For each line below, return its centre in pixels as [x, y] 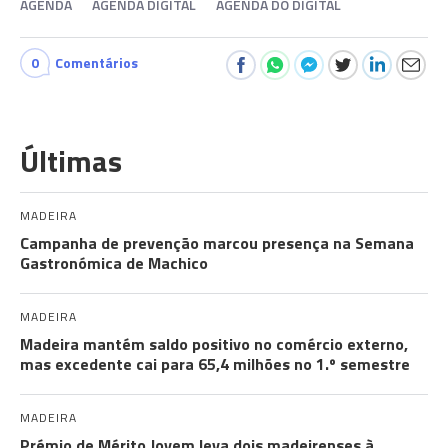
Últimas [71, 161]
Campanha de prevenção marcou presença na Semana [217, 243]
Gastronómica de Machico [114, 263]
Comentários [96, 62]
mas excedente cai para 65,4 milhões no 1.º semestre [215, 364]
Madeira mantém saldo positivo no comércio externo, [214, 344]
